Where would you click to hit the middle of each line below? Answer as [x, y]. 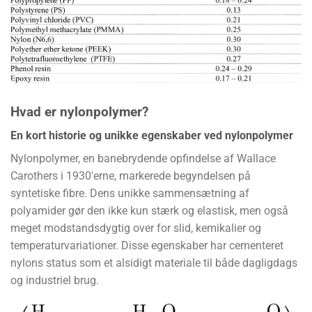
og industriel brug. [55, 281]
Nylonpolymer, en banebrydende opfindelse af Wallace [143, 159]
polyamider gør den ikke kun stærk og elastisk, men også [149, 211]
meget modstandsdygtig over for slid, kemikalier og [136, 228]
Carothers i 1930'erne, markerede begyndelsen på [131, 176]
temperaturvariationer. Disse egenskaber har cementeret [147, 246]
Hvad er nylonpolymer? [79, 111]
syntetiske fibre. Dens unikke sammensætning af [130, 194]
